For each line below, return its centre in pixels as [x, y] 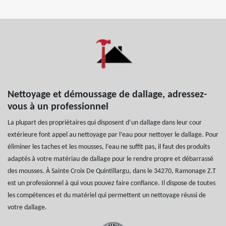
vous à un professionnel [59, 107]
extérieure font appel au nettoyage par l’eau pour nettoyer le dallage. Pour [113, 135]
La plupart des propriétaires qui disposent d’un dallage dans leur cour [105, 123]
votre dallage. [27, 208]
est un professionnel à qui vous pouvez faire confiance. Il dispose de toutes [111, 184]
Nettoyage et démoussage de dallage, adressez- [107, 95]
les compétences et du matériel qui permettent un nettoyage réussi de [107, 196]
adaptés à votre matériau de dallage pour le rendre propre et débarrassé [110, 159]
